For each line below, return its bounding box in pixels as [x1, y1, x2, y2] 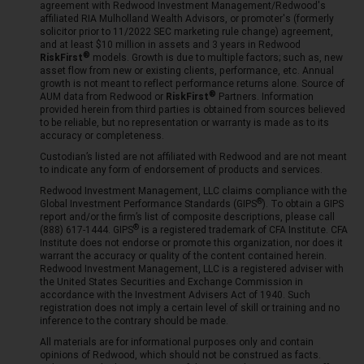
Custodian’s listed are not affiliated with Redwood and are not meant [39, 151, 347, 162]
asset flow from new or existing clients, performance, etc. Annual [39, 65, 334, 76]
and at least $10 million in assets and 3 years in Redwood [39, 39, 301, 50]
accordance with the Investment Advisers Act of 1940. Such [39, 289, 310, 301]
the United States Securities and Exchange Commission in [39, 276, 303, 288]
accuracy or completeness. [39, 130, 164, 141]
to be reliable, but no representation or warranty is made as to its [39, 117, 329, 128]
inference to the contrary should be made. [39, 315, 228, 327]
